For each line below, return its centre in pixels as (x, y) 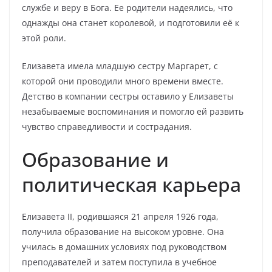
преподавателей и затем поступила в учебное (119, 262)
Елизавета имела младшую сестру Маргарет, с (120, 66)
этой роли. (44, 38)
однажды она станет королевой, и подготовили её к (131, 23)
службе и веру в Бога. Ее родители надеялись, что (127, 8)
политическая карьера (131, 184)
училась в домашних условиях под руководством (124, 247)
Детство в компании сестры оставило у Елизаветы (128, 96)
